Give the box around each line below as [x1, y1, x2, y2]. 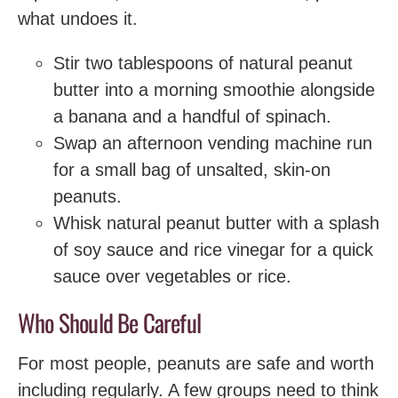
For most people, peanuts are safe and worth [18, 354, 374, 373]
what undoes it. [18, 8, 138, 28]
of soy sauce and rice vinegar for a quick [53, 239, 373, 259]
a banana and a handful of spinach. [53, 106, 331, 126]
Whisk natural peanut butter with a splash [53, 212, 379, 233]
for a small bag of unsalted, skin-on [53, 159, 330, 179]
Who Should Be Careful [18, 304, 201, 340]
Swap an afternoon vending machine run [53, 132, 372, 153]
